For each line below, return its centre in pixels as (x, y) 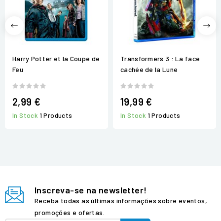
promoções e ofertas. (70, 213)
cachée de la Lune (149, 69)
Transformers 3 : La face (160, 58)
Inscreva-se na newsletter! (91, 190)
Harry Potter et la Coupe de (56, 58)
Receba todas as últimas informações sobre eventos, (121, 201)
